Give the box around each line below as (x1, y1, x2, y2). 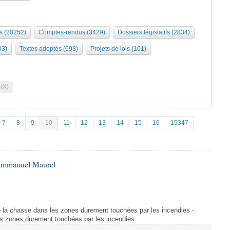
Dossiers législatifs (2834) (118, 29, 190, 36)
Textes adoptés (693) (20, 45, 78, 52)
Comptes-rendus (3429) (39, 29, 105, 36)
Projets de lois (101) (90, 45, 146, 52)
